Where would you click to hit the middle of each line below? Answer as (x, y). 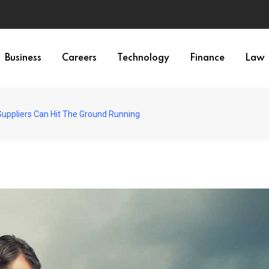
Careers (79, 58)
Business (23, 58)
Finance (207, 58)
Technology (143, 58)
